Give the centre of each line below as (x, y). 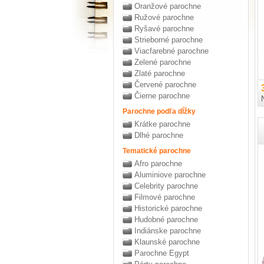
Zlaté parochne (160, 73)
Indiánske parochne (168, 231)
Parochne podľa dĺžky (159, 111)
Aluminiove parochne (170, 175)
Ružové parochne (164, 17)
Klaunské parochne (167, 242)
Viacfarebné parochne (171, 51)
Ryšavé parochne (164, 29)
